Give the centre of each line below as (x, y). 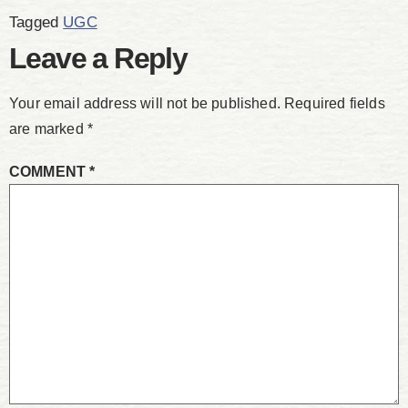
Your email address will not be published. (145, 104)
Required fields (335, 104)
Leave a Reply (98, 59)
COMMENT (50, 171)
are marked (48, 129)
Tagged (36, 23)
